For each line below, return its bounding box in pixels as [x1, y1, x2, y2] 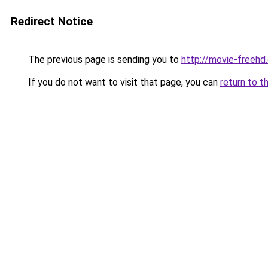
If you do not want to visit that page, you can [26, 77, 220, 88]
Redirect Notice [11, 14, 93, 28]
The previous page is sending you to [26, 54, 181, 65]
